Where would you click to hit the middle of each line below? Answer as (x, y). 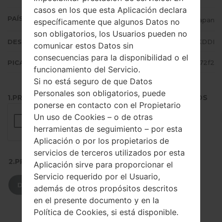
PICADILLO (27, 63)
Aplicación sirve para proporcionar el (103, 164)
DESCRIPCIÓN (32, 42)
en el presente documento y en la (96, 200)
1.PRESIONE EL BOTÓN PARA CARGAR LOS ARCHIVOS (108, 98)
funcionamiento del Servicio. (87, 69)
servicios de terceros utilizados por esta (109, 152)
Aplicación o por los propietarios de (101, 140)
